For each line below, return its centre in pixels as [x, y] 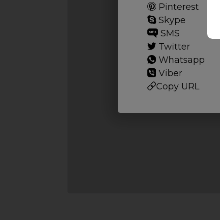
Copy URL [178, 86]
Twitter [173, 47]
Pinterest [177, 7]
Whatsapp [180, 60]
